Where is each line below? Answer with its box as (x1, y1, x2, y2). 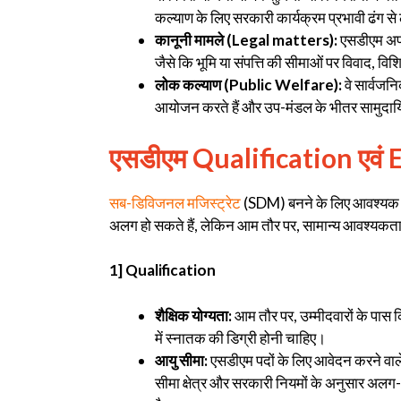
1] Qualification (109, 260, 216, 280)
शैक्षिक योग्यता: (155, 305, 232, 325)
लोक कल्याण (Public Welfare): (155, 75, 342, 95)
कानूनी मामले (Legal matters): (155, 30, 337, 50)
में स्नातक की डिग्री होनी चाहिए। (155, 328, 326, 347)
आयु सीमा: (155, 350, 208, 370)
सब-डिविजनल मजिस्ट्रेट (109, 192, 241, 212)
